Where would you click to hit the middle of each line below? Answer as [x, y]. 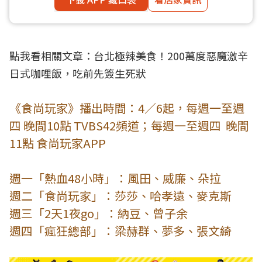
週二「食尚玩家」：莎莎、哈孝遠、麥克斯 [120, 196]
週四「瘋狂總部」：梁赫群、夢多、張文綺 [120, 231]
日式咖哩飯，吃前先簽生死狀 [78, 73]
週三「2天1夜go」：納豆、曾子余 [99, 213]
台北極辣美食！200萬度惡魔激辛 [171, 56]
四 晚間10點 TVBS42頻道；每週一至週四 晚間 [129, 125]
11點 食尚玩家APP [58, 143]
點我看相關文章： [51, 56]
